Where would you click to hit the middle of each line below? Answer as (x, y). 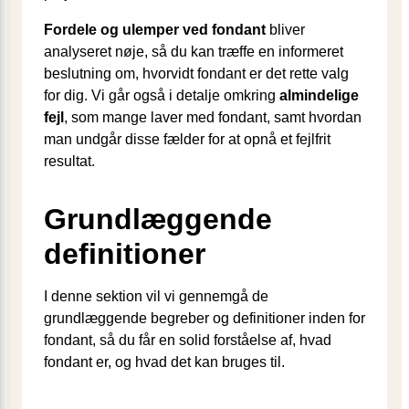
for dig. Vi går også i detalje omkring (162, 95)
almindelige (319, 95)
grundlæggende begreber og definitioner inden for (204, 318)
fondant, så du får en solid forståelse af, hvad (188, 340)
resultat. (69, 161)
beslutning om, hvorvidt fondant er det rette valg (196, 73)
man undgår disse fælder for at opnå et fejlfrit (187, 139)
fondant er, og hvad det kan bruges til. (164, 362)
